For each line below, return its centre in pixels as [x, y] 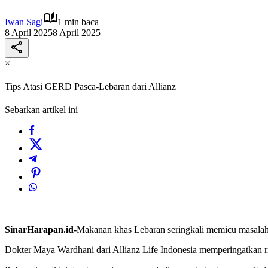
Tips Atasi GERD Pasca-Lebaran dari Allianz [90, 87]
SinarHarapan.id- [41, 230]
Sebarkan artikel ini [41, 110]
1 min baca [78, 22]
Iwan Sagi [24, 22]
